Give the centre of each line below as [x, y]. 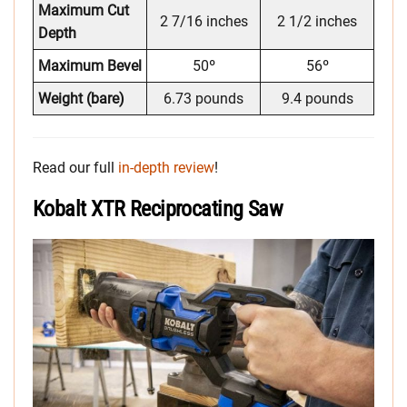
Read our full [75, 168]
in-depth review [166, 168]
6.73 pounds [203, 99]
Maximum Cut [84, 11]
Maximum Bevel [90, 66]
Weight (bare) [81, 99]
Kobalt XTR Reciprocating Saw [158, 209]
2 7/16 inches [203, 22]
